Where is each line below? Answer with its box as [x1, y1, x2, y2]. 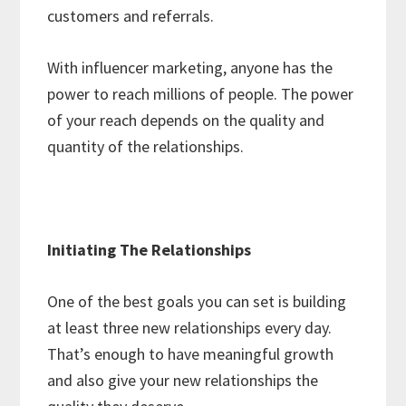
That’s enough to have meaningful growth [47, 343, 334, 364]
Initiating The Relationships [47, 238, 252, 260]
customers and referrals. [47, 5, 215, 26]
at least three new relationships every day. [47, 316, 333, 338]
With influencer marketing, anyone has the [47, 56, 333, 78]
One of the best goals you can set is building [47, 290, 347, 312]
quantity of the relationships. [47, 135, 245, 157]
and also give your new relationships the [47, 369, 319, 391]
